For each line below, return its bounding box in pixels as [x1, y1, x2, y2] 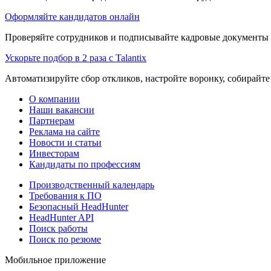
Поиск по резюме [29, 233, 101, 244]
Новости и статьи [29, 137, 102, 148]
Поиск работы [29, 223, 88, 233]
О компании [29, 93, 80, 104]
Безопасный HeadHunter [29, 201, 128, 212]
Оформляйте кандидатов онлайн [5, 11, 140, 22]
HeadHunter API [29, 212, 94, 223]
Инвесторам [29, 148, 79, 158]
